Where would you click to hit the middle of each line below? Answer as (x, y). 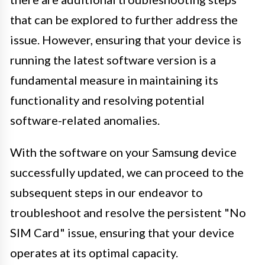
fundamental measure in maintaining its (114, 80)
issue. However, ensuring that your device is (126, 39)
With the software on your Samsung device (123, 152)
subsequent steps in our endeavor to (106, 192)
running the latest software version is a (113, 59)
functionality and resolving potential (107, 100)
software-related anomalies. (85, 120)
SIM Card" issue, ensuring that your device (122, 232)
